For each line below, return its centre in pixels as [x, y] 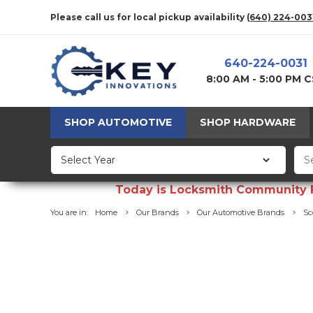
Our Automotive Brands [241, 213]
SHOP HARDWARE [248, 123]
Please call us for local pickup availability [148, 17]
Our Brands [157, 213]
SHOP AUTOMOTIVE [118, 123]
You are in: [69, 213]
